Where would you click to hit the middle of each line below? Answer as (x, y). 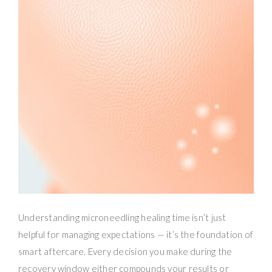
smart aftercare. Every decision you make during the (125, 251)
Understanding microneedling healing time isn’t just (122, 217)
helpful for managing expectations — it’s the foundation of (136, 234)
